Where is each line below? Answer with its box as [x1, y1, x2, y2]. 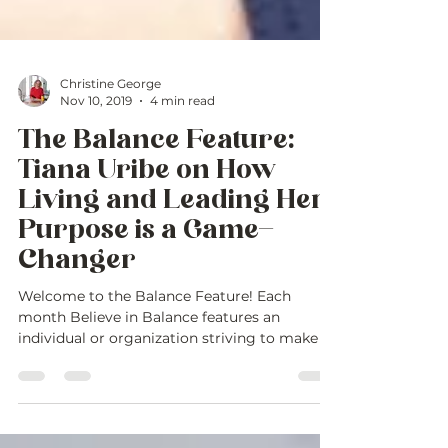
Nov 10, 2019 [60, 133, 132, 148]
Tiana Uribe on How [18, 198, 276, 224]
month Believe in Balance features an [18, 348, 280, 366]
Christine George [60, 116, 161, 131]
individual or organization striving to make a [18, 369, 330, 387]
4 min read [150, 133, 215, 148]
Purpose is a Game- [18, 258, 273, 284]
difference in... [18, 390, 114, 408]
